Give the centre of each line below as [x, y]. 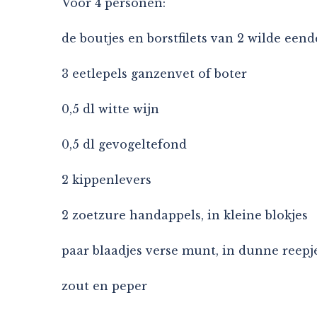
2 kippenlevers [106, 179]
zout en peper [104, 286]
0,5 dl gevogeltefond [124, 144]
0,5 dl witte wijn [110, 109]
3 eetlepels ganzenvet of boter [154, 73]
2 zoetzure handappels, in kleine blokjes [185, 215]
